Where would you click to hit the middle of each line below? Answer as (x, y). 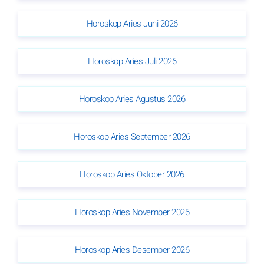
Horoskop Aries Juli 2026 (132, 61)
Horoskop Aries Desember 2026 (132, 250)
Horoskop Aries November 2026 (132, 212)
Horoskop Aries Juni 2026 (132, 23)
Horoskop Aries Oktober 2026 (132, 174)
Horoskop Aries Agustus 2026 (132, 99)
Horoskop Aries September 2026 (132, 136)
